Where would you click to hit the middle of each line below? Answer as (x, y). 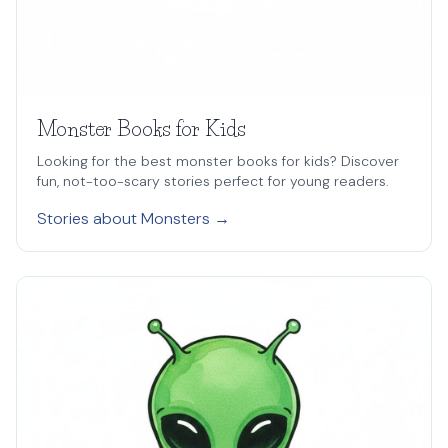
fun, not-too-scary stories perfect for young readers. (213, 181)
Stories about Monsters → (133, 218)
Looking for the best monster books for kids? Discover (218, 161)
